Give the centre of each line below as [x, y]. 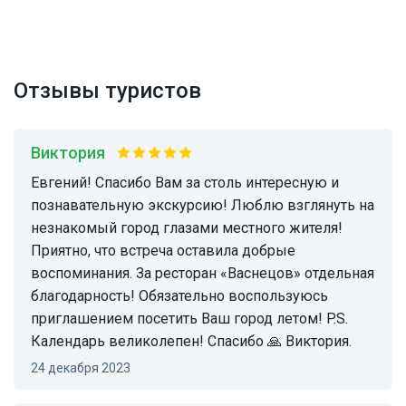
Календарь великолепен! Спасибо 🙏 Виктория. [191, 341]
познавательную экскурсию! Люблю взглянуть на [203, 205]
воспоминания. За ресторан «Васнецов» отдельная [203, 273]
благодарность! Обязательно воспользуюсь [179, 295]
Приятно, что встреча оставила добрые [163, 250]
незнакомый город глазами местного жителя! [187, 227]
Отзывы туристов [107, 90]
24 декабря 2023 [84, 367]
